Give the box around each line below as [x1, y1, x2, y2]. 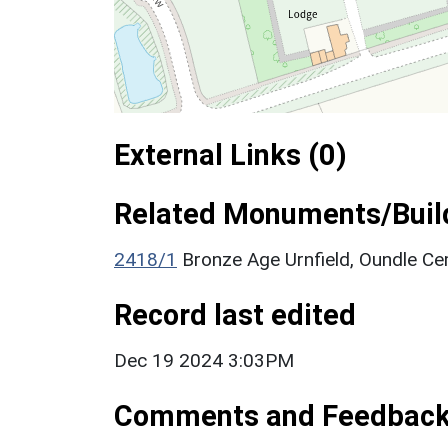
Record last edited [114, 297, 356, 332]
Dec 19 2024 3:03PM [114, 348, 294, 372]
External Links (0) [114, 137, 347, 172]
